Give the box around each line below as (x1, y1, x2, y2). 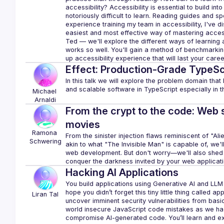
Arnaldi (34, 96, 56, 103)
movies (65, 118, 100, 130)
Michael (32, 87, 56, 95)
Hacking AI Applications (65, 166, 178, 178)
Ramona (31, 129, 57, 136)
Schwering (29, 137, 61, 145)
